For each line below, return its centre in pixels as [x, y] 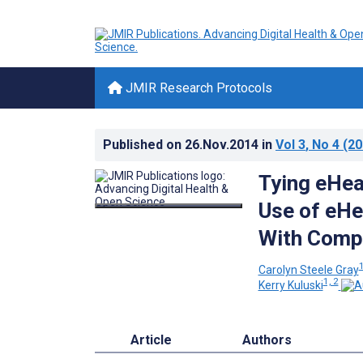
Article [151, 340]
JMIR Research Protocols [197, 88]
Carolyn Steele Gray [308, 269]
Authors [267, 340]
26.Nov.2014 [223, 145]
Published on [144, 145]
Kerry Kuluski [290, 286]
